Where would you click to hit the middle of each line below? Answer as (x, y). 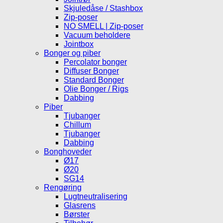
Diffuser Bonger (91, 71)
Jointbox (79, 44)
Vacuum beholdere (97, 35)
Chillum (77, 124)
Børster (77, 214)
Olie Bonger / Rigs (96, 89)
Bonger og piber (72, 53)
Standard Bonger (94, 80)
